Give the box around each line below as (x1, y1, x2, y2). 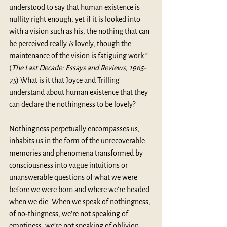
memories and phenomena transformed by (9, 148, 144, 157)
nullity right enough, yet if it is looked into (9, 15, 142, 23)
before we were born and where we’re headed (9, 185, 151, 194)
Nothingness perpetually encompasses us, (9, 124, 141, 133)
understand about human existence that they (9, 88, 149, 96)
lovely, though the (73, 39, 133, 48)
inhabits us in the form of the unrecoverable (9, 136, 146, 145)
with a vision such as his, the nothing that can (9, 27, 151, 35)
